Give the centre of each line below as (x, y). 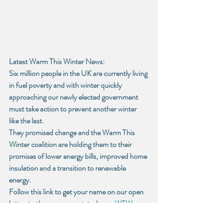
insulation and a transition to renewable (68, 168)
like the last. (27, 121)
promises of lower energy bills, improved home (79, 156)
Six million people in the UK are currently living (79, 74)
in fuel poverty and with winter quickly (66, 85)
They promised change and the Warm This (73, 133)
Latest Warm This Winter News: (57, 62)
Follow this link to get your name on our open (77, 192)
